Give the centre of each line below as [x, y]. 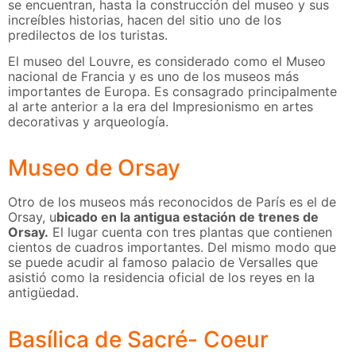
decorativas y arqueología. [88, 121]
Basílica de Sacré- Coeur [138, 339]
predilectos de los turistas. [88, 35]
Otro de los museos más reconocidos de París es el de [172, 202]
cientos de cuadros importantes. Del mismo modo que [172, 248]
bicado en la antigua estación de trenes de [188, 217]
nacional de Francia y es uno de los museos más [153, 76]
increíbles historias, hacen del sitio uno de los [145, 19]
